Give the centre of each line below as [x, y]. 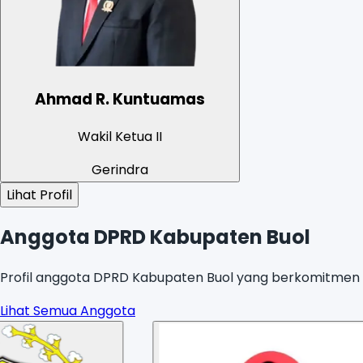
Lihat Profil [39, 194]
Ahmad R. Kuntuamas [120, 99]
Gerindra [120, 169]
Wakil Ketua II [120, 136]
